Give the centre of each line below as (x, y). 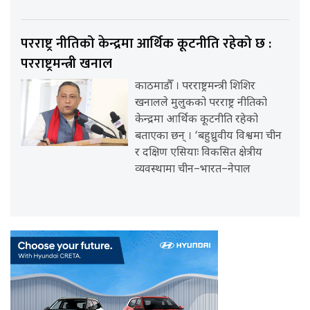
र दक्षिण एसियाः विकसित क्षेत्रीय (199, 154)
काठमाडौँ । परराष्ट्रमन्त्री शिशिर (195, 87)
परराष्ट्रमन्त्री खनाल (66, 64)
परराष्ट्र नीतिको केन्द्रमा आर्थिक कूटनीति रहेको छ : (146, 44)
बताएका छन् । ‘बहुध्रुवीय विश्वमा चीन (209, 137)
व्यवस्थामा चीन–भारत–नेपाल (193, 170)
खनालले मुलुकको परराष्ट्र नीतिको (201, 104)
